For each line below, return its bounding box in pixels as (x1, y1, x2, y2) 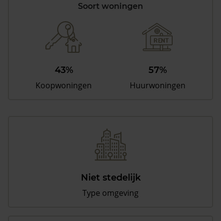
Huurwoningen (129, 80, 185, 91)
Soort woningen (78, 1, 143, 11)
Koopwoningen (36, 80, 92, 91)
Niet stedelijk (80, 172, 141, 184)
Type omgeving (82, 187, 139, 199)
